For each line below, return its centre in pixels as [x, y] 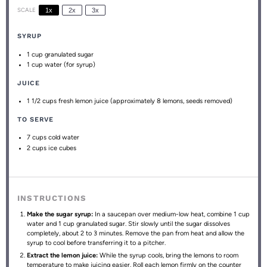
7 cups [37, 137]
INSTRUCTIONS [52, 198]
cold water [63, 137]
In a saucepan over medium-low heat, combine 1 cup [172, 214]
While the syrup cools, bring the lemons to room [168, 255]
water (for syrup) [69, 65]
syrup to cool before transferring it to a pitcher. [97, 243]
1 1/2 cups [42, 101]
